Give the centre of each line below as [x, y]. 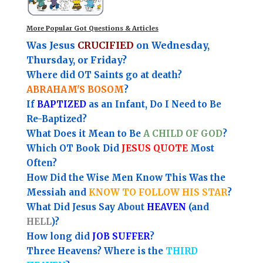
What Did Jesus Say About [86, 207]
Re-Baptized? [56, 119]
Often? [41, 163]
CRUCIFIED [105, 45]
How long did [59, 237]
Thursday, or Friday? [76, 60]
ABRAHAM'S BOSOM [75, 90]
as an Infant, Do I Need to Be [154, 104]
